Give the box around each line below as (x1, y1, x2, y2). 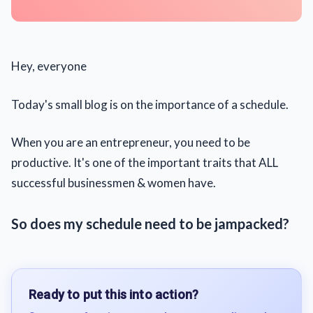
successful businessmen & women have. (11, 175, 216, 190)
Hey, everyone (11, 59, 87, 73)
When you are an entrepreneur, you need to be (11, 135, 250, 150)
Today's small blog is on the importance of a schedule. (11, 96, 289, 112)
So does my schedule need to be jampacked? (11, 215, 289, 232)
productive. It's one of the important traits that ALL (11, 155, 278, 170)
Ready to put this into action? (29, 287, 199, 302)
